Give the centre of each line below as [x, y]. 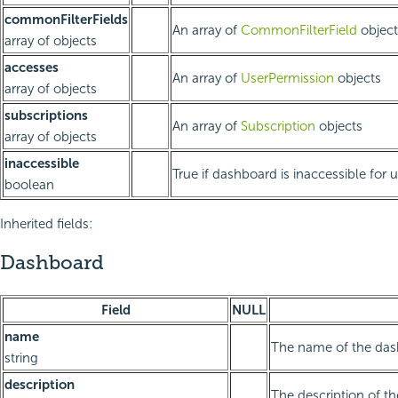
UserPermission [287, 79]
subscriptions [46, 116]
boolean [29, 185]
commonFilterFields [66, 20]
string [21, 358]
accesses [32, 68]
